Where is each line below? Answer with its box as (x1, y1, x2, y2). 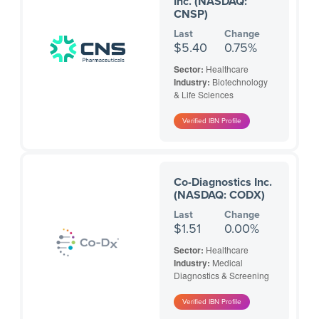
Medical (212, 256, 243, 269)
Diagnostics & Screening (174, 269, 269, 282)
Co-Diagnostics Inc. (174, 175, 272, 190)
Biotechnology (212, 75, 268, 88)
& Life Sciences (174, 88, 234, 101)
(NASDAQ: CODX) (174, 188, 265, 203)
